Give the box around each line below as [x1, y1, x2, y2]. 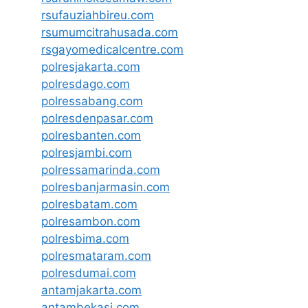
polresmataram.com [41, 248, 151, 263]
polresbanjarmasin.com [41, 179, 170, 194]
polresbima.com [41, 231, 129, 245]
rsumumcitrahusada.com [41, 25, 178, 39]
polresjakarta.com [41, 59, 140, 74]
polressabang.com [41, 93, 143, 108]
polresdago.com [41, 76, 130, 91]
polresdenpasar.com [41, 111, 153, 125]
